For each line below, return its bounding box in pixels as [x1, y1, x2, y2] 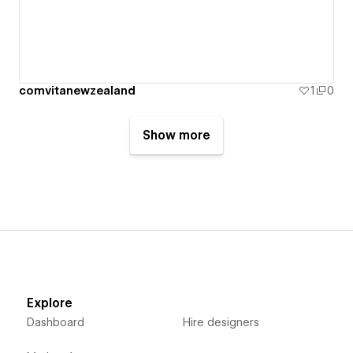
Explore [26, 296, 72, 311]
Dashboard [26, 316, 84, 329]
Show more [143, 128, 210, 143]
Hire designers [182, 316, 259, 329]
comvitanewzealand [19, 84, 136, 98]
